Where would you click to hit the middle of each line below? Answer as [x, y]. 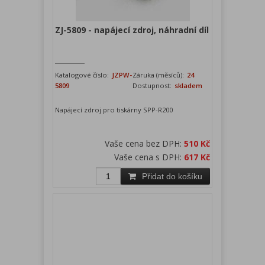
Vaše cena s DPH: [149, 157]
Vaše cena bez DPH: [144, 144]
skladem [188, 86]
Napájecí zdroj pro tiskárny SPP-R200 [114, 110]
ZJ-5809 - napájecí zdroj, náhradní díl [132, 30]
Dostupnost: [152, 86]
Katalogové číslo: [83, 75]
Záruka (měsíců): [159, 75]
